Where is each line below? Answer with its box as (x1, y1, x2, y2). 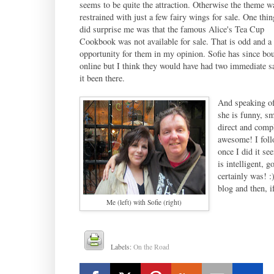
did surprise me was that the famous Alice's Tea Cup (79, 23, 264, 35)
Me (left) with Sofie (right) (106, 198, 182, 207)
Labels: (111, 242, 134, 252)
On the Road (133, 242, 170, 252)
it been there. (79, 72, 125, 84)
